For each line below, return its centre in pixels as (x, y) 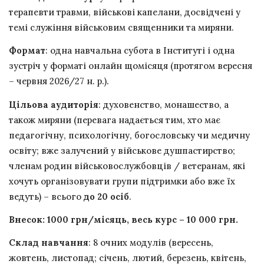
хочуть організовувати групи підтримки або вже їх (122, 181)
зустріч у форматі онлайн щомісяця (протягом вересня (131, 66)
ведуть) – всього (46, 196)
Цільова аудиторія (54, 104)
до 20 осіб (106, 196)
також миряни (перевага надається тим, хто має (115, 120)
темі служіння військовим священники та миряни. (121, 28)
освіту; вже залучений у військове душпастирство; (122, 150)
